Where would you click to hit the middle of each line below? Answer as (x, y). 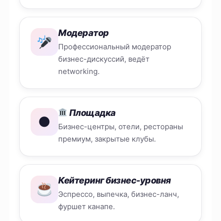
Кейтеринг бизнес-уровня (115, 181)
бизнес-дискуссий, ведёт (104, 59)
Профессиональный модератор (115, 46)
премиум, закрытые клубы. (107, 139)
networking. (79, 71)
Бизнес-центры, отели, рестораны (121, 127)
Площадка (92, 113)
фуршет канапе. (87, 207)
